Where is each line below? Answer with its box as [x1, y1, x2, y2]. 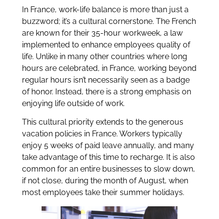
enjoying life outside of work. [22, 98, 125, 108]
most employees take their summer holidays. [22, 188, 184, 197]
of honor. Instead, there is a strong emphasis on [22, 87, 191, 96]
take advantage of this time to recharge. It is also [22, 153, 195, 162]
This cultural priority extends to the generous [22, 117, 183, 127]
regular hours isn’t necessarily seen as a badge [22, 75, 190, 85]
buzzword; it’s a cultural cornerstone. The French [22, 16, 196, 26]
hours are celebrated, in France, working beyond [22, 63, 197, 73]
